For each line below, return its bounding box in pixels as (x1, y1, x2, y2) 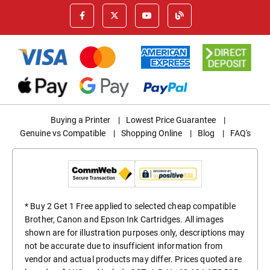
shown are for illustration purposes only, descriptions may (25, 228, 245, 238)
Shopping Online (121, 128, 182, 139)
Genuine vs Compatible (19, 128, 105, 139)
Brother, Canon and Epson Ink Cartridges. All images (25, 215, 224, 225)
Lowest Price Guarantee (126, 115, 216, 125)
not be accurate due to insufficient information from (25, 241, 223, 251)
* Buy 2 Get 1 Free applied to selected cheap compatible (25, 201, 236, 212)
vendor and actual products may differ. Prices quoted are (25, 254, 242, 265)
